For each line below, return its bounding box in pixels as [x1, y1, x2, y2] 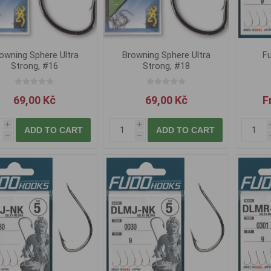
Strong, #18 [142, 60, 190, 72]
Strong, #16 [10, 60, 58, 72]
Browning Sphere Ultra [122, 50, 211, 61]
